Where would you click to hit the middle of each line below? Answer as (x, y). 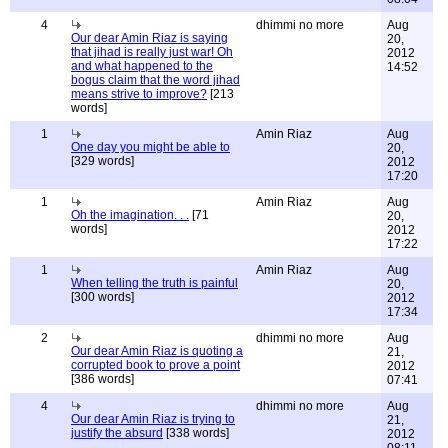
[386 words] (102, 379)
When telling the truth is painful (154, 283)
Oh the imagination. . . (130, 215)
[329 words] (102, 161)
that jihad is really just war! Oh (152, 52)
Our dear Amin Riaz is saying (149, 38)
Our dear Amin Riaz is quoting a (157, 351)
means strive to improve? (139, 94)
